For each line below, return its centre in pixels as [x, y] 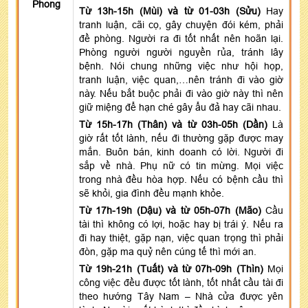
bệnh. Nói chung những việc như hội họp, [181, 66]
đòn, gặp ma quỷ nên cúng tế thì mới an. [168, 251]
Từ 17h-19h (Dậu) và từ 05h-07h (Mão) [170, 210]
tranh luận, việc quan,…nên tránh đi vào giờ [181, 79]
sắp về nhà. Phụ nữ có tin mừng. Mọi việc [181, 165]
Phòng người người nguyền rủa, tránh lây [181, 52]
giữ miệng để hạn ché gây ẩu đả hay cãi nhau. [180, 107]
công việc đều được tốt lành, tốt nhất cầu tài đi [181, 282]
